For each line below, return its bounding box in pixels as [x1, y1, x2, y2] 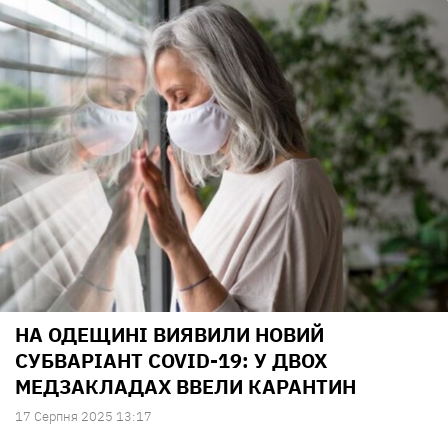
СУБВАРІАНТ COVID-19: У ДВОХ [15, 347, 327, 375]
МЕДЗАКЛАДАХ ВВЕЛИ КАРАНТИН [15, 373, 356, 401]
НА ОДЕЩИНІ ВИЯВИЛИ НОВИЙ [15, 321, 324, 349]
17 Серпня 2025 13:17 [15, 408, 152, 426]
